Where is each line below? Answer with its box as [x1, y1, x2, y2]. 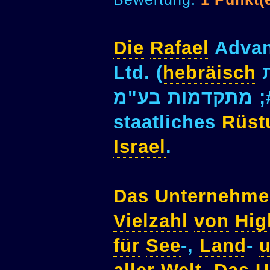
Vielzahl [113, 210, 188, 232]
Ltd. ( [113, 62, 163, 84]
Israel [113, 136, 166, 158]
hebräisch [163, 62, 256, 84]
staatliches [113, 111, 222, 133]
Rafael [150, 37, 209, 59]
